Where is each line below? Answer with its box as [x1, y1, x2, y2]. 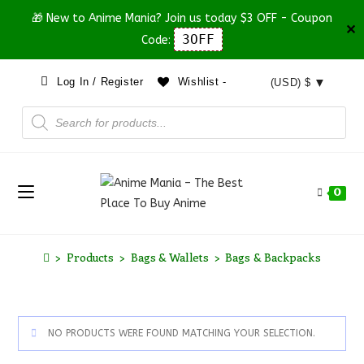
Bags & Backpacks [225, 249, 321, 265]
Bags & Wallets [130, 249, 209, 265]
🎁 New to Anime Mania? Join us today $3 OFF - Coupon [32, 11, 332, 25]
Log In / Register [53, 76, 144, 89]
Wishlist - [177, 76, 227, 89]
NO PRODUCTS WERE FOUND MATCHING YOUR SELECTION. [45, 327, 316, 339]
